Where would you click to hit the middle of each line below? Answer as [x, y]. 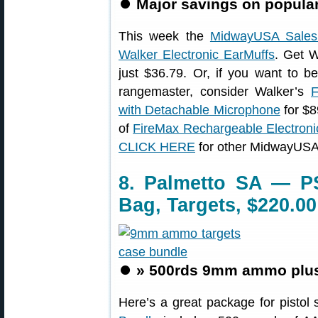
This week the [164, 36]
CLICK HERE [157, 147]
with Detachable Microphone [199, 110]
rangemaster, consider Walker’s [215, 92]
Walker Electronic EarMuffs [197, 55]
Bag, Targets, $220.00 [218, 205]
